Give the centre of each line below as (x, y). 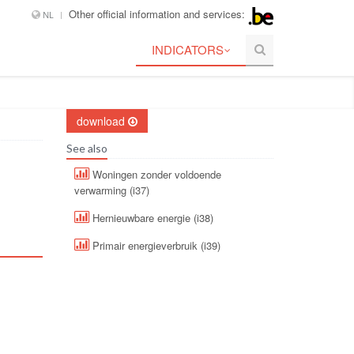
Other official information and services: (158, 14)
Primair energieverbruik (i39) (154, 245)
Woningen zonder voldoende (155, 174)
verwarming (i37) (111, 190)
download (102, 121)
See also (87, 148)
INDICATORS (188, 49)
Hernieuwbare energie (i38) (151, 217)
